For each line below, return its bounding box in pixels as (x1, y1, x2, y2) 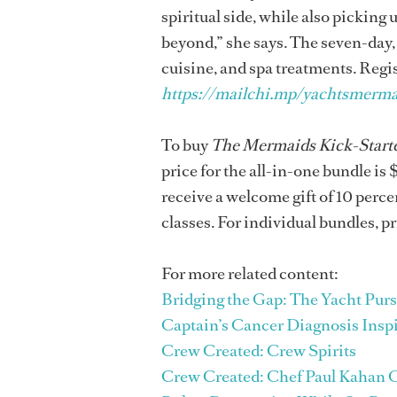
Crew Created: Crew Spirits (161, 339, 356, 362)
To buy (161, 134, 211, 157)
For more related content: (161, 262, 339, 285)
